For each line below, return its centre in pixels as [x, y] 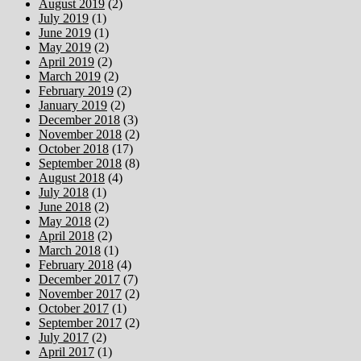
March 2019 [70, 76]
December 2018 [79, 119]
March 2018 [70, 250]
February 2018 [76, 264]
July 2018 [64, 192]
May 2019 [65, 47]
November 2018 [80, 134]
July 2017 [64, 337]
